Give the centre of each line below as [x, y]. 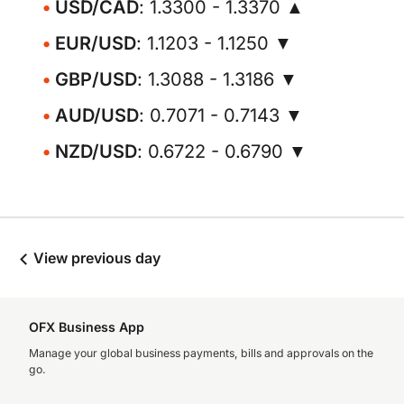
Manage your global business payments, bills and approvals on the [201, 353]
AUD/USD [97, 115]
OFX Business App [87, 327]
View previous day [95, 258]
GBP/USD [96, 79]
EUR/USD [96, 43]
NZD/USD [96, 151]
